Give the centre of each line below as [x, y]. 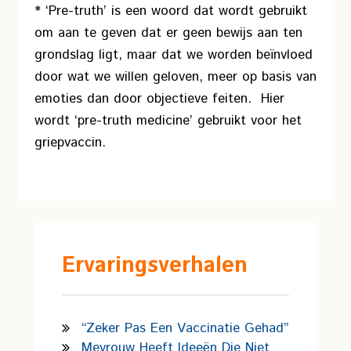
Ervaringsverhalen [155, 266]
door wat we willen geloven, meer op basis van [175, 77]
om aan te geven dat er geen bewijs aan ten [168, 33]
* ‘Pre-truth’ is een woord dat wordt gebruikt [171, 11]
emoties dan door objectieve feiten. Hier [159, 99]
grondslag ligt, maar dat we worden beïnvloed [174, 55]
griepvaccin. [70, 143]
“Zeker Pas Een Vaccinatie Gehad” [185, 328]
